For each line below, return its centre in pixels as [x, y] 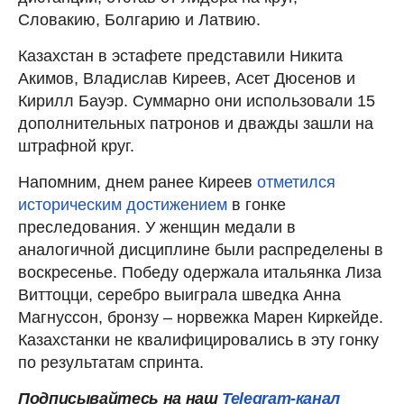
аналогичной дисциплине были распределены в [201, 249]
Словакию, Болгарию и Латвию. [139, 19]
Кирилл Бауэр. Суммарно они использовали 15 [197, 101]
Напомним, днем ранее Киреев [138, 182]
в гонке [257, 204]
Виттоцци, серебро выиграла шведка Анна [179, 294]
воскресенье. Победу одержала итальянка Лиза [200, 272]
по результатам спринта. [111, 362]
